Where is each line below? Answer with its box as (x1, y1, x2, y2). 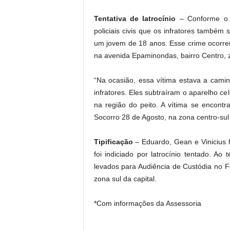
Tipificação (93, 138, 136, 146)
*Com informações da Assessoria (93, 199, 201, 207)
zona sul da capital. (93, 175, 157, 183)
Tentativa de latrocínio (93, 14, 180, 23)
